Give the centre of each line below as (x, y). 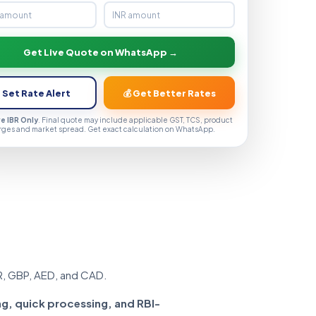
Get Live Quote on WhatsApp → (100, 52)
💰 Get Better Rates (169, 93)
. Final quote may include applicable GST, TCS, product (135, 120)
